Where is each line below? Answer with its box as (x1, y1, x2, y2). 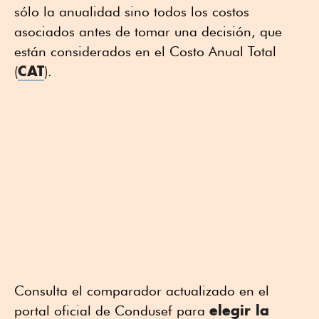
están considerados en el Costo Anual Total (14, 43, 276, 59)
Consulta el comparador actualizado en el (14, 282, 269, 298)
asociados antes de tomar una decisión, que (14, 23, 282, 39)
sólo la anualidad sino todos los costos (14, 3, 249, 19)
